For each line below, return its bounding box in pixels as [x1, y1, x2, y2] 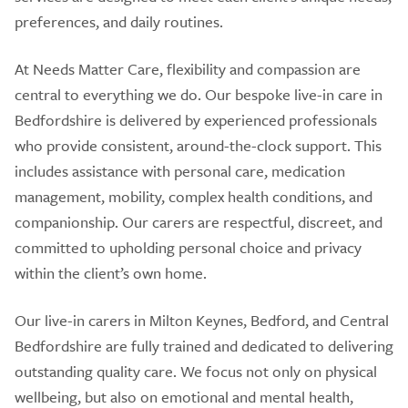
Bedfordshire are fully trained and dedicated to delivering [15, 334, 393, 357]
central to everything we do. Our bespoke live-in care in [15, 83, 382, 106]
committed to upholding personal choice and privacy [15, 236, 362, 259]
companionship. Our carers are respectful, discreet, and [15, 210, 382, 233]
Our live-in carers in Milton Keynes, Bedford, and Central [15, 309, 389, 331]
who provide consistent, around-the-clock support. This [15, 134, 382, 157]
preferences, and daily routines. [15, 10, 223, 33]
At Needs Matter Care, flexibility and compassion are [15, 57, 361, 80]
